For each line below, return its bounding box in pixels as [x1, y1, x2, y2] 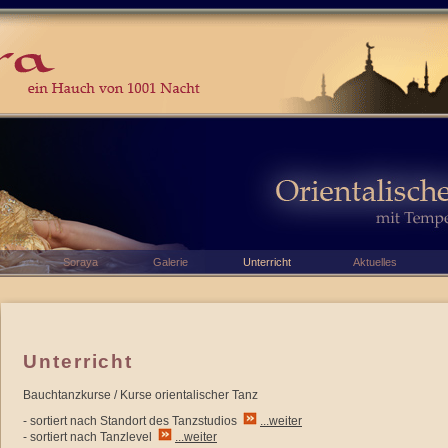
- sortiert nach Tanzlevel [23, 430, 158, 444]
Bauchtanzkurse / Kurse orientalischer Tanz [23, 388, 258, 402]
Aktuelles [353, 256, 397, 268]
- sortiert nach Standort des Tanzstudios [23, 414, 243, 428]
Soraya [63, 256, 98, 268]
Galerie [153, 256, 188, 268]
